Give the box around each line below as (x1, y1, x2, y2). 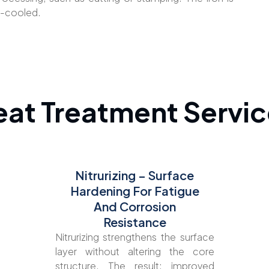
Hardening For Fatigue (70, 183, 199, 198)
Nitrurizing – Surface (75, 167, 194, 183)
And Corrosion (93, 198, 176, 214)
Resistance (103, 214, 166, 229)
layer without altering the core (55, 244, 214, 258)
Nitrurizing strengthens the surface (55, 230, 214, 243)
